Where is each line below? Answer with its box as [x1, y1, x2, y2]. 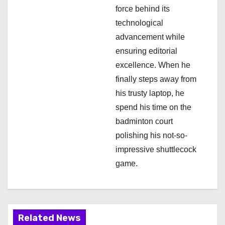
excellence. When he [116, 60, 190, 69]
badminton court [116, 117, 173, 126]
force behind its [116, 4, 170, 13]
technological [116, 18, 163, 27]
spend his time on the [116, 102, 191, 111]
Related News [18, 212, 81, 223]
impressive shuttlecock [116, 145, 196, 154]
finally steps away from [116, 74, 196, 83]
